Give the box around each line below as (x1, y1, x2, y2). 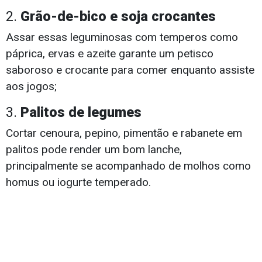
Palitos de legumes (20, 104, 142, 121)
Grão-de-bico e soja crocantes (20, 8, 216, 25)
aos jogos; (6, 80, 57, 94)
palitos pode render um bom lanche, (6, 143, 182, 157)
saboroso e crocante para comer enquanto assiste (6, 63, 254, 77)
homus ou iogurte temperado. (6, 175, 151, 189)
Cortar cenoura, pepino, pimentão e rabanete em (6, 126, 242, 140)
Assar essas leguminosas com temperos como (6, 30, 238, 44)
